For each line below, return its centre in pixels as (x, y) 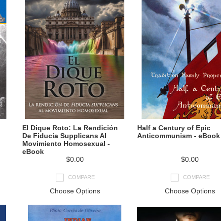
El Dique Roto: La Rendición (70, 128)
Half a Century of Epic (174, 128)
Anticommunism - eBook (179, 136)
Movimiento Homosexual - (66, 144)
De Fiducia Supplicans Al (64, 136)
